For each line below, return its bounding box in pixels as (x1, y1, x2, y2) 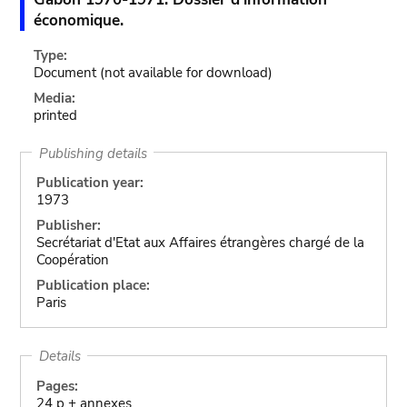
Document (34, 64, 97, 82)
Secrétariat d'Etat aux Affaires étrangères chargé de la (35, 233, 364, 252)
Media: (34, 89, 76, 107)
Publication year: (35, 174, 144, 192)
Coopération (35, 251, 109, 269)
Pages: (35, 376, 78, 395)
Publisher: (35, 216, 101, 234)
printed (34, 106, 78, 124)
